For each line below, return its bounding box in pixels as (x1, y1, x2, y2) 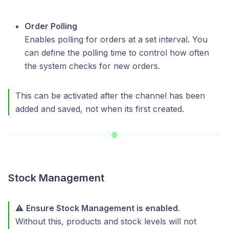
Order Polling (25, 21, 77, 32)
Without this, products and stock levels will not (15, 216, 196, 226)
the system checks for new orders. (25, 61, 160, 72)
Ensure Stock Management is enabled (26, 203, 178, 213)
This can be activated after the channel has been (15, 90, 205, 101)
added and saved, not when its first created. (15, 104, 184, 114)
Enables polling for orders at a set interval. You (25, 34, 208, 45)
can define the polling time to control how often (25, 48, 209, 58)
